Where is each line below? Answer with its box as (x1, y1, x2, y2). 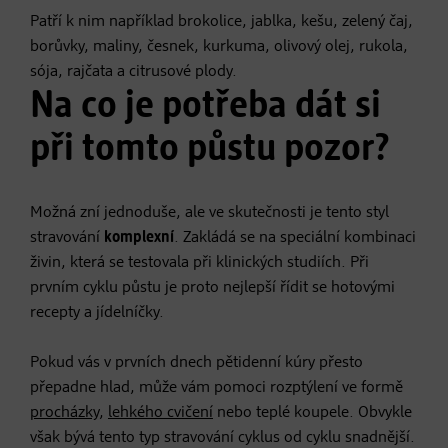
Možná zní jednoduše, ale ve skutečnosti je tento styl (30, 204, 389, 221)
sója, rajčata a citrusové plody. (30, 63, 237, 80)
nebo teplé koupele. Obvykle (213, 404, 412, 421)
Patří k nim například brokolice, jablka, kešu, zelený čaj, (30, 13, 413, 30)
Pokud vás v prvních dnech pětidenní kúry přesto (30, 354, 363, 371)
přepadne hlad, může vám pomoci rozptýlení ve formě (30, 379, 403, 396)
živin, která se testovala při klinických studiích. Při (30, 254, 369, 271)
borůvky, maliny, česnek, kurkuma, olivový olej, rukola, (30, 38, 408, 55)
